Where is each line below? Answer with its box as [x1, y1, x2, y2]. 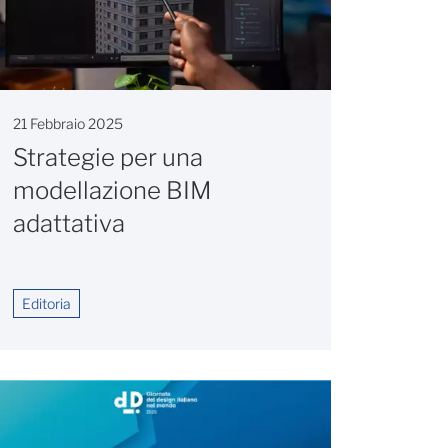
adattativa [13, 209, 125, 239]
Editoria [22, 295, 71, 313]
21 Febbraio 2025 [13, 115, 123, 133]
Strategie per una [13, 143, 203, 173]
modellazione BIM [13, 176, 211, 206]
